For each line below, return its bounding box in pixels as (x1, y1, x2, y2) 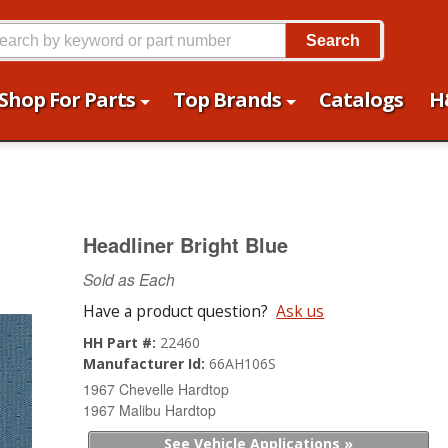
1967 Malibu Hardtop (83, 400, 217, 420)
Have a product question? (83, 300, 269, 322)
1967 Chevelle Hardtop (83, 379, 230, 399)
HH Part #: (83, 333, 161, 352)
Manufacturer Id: (83, 354, 210, 373)
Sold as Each (83, 268, 176, 290)
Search (305, 31, 360, 49)
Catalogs (319, 86, 403, 113)
